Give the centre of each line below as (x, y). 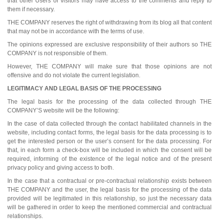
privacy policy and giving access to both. (61, 167)
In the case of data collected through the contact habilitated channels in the (109, 123)
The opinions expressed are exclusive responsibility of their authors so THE (109, 44)
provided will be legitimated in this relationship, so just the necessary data (109, 198)
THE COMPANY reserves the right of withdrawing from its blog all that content (109, 22)
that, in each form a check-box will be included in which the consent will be (109, 150)
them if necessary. (31, 9)
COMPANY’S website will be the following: (63, 110)
